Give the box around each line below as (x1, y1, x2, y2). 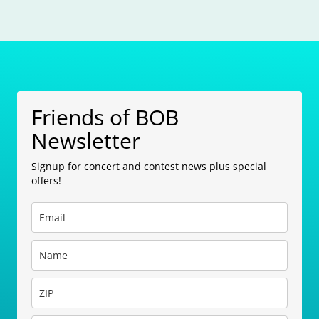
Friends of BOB (31, 102, 179, 132)
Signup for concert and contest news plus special (31, 159, 266, 173)
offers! (31, 173, 61, 187)
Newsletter (31, 125, 140, 155)
